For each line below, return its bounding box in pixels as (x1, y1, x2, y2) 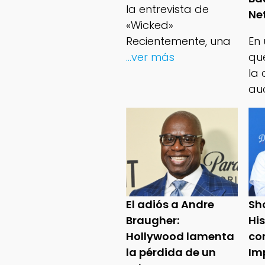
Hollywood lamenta (125, 229, 234, 244)
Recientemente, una (125, 34, 231, 49)
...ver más (125, 50, 174, 65)
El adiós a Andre (125, 197, 214, 212)
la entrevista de (125, 2, 209, 17)
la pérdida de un (125, 245, 216, 260)
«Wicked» (125, 18, 173, 33)
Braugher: (125, 213, 179, 228)
